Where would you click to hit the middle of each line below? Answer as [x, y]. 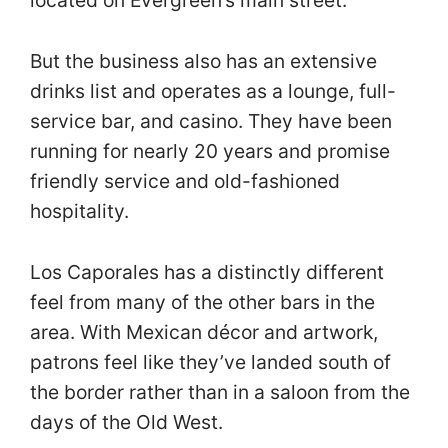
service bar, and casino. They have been [211, 121]
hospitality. [82, 211]
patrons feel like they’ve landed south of [210, 361]
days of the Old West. [126, 421]
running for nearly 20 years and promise [210, 151]
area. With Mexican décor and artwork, [204, 331]
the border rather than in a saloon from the [220, 391]
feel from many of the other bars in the [202, 301]
